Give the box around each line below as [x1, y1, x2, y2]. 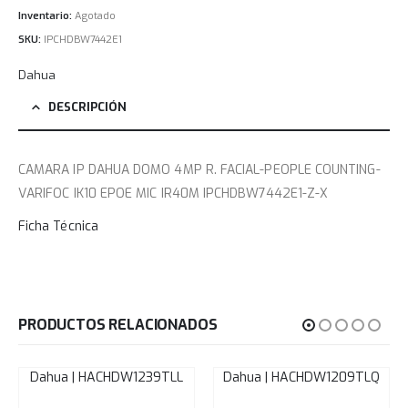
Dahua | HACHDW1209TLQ [223, 369, 380, 387]
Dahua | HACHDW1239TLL [30, 369, 183, 387]
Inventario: [18, 9, 75, 24]
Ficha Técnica [18, 217, 98, 235]
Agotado [75, 9, 116, 24]
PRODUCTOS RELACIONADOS [18, 315, 218, 335]
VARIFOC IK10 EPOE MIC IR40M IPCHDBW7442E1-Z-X [18, 184, 329, 202]
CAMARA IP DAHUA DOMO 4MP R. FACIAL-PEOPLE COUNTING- [18, 160, 381, 178]
